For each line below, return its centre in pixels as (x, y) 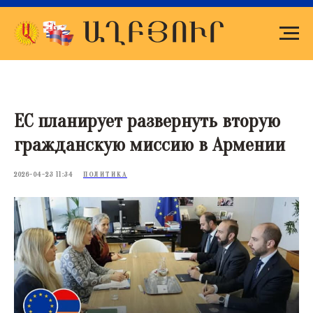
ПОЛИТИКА (105, 175)
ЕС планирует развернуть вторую (147, 121)
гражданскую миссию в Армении (150, 145)
